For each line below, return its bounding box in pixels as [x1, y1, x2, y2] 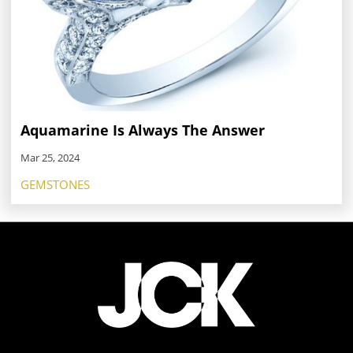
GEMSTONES [20, 176, 90, 192]
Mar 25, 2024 [20, 150, 80, 165]
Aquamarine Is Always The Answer [20, 120, 265, 139]
